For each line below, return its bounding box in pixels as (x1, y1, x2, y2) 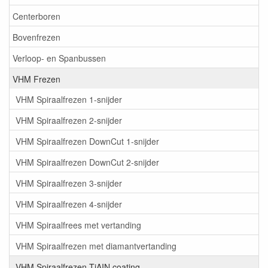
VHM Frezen (13, 72, 60, 85)
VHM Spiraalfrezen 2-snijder (16, 114, 122, 126)
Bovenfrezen (13, 31, 60, 43)
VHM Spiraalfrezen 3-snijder (16, 176, 122, 189)
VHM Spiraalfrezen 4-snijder (16, 197, 122, 210)
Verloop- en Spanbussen (13, 51, 106, 64)
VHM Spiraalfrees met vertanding (16, 218, 141, 231)
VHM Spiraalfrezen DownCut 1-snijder (16, 135, 159, 147)
